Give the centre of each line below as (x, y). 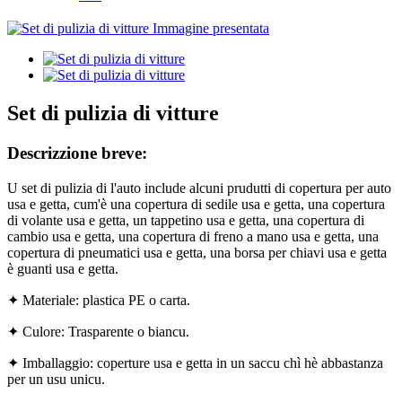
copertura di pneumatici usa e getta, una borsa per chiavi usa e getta (197, 252)
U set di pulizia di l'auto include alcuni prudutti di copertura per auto (199, 188)
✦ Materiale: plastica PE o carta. (99, 300)
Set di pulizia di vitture (113, 114)
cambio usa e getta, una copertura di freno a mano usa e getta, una (193, 236)
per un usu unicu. (56, 379)
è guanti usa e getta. (63, 268)
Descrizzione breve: (77, 153)
